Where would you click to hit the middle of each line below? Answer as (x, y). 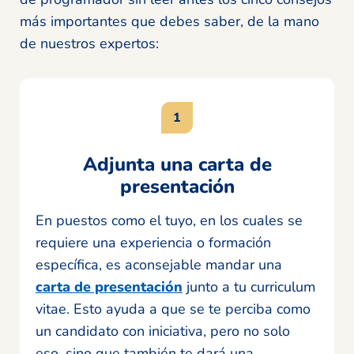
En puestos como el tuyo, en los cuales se (169, 221)
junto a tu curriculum (249, 287)
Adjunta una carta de (177, 165)
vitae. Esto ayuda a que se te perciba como (173, 309)
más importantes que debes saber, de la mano (169, 22)
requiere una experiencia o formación (153, 243)
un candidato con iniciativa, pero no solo (163, 331)
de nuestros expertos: (89, 44)
